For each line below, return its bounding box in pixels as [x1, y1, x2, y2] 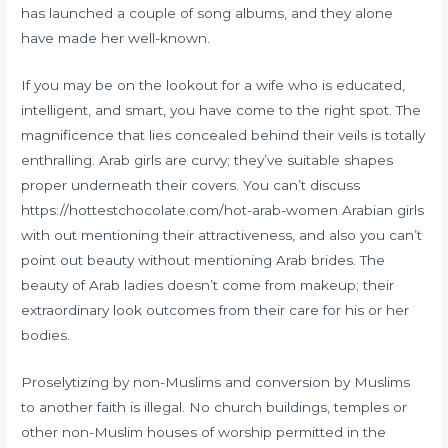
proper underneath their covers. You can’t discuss [21, 177, 361, 194]
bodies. [21, 327, 71, 344]
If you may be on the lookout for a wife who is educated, [21, 77, 406, 94]
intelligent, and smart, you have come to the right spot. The [21, 102, 422, 119]
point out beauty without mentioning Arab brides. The [21, 252, 386, 269]
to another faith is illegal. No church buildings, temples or [21, 399, 408, 416]
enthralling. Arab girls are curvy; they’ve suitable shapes [21, 152, 394, 169]
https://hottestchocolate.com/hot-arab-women [21, 202, 339, 219]
